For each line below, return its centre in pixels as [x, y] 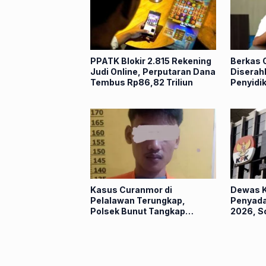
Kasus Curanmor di [131, 190]
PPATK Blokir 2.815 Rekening [151, 61]
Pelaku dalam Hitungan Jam [150, 222]
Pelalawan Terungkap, [138, 201]
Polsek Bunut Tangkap [138, 211]
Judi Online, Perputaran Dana [153, 71]
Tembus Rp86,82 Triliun [142, 82]
